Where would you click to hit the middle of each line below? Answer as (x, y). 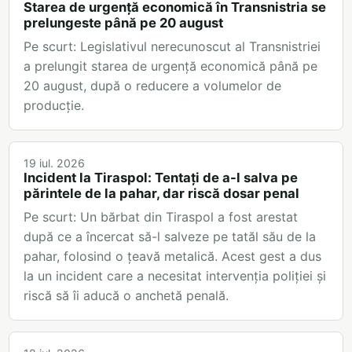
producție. (54, 106)
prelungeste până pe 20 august (123, 23)
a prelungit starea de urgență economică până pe (170, 66)
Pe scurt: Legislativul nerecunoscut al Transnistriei (172, 47)
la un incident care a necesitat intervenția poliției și (175, 276)
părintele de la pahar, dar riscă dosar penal (161, 194)
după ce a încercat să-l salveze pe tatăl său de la (170, 237)
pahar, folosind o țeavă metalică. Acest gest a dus (172, 257)
